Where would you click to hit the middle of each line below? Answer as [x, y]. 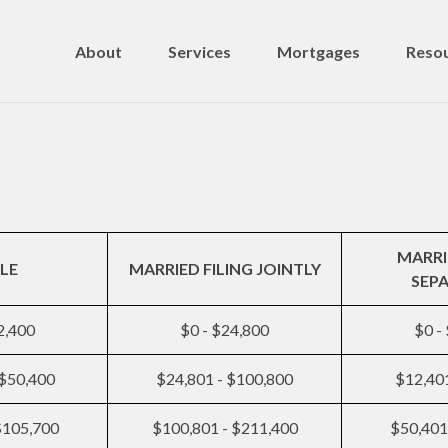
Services [199, 51]
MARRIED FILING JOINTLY [224, 268]
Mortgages [318, 51]
